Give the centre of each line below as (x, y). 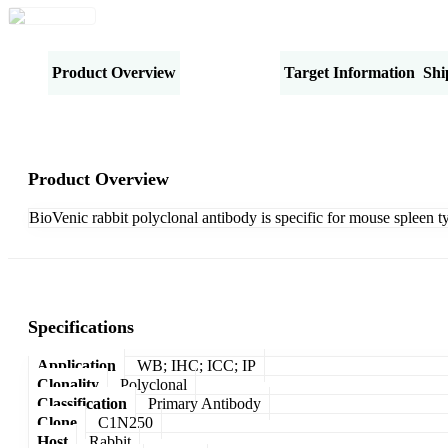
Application (76, 365)
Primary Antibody (204, 403)
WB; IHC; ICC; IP (196, 365)
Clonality (68, 384)
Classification (82, 403)
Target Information (349, 72)
